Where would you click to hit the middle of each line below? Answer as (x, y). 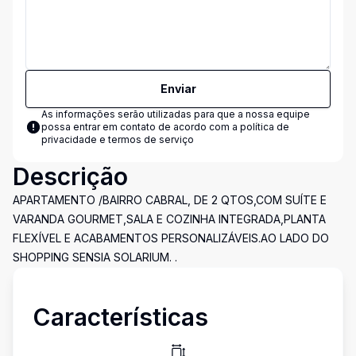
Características (120, 317)
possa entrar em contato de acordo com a (141, 127)
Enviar (178, 89)
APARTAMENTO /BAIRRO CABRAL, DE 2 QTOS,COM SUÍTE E (170, 200)
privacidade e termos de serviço (118, 139)
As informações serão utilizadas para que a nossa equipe (176, 114)
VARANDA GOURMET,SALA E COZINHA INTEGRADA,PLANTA (169, 219)
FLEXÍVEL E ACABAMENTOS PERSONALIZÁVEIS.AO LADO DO (171, 238)
